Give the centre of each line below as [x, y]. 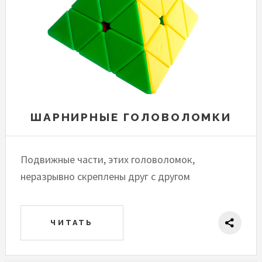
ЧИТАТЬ [72, 222]
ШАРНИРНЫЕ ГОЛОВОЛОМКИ [131, 117]
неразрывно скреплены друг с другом [106, 176]
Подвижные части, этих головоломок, [108, 159]
